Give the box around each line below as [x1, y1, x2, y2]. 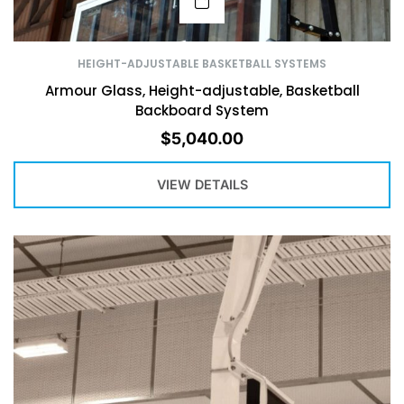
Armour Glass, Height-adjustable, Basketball [44, 80, 360, 100]
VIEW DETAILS [156, 177, 248, 193]
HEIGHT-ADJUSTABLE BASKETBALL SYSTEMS [78, 55, 326, 71]
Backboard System [135, 100, 269, 120]
